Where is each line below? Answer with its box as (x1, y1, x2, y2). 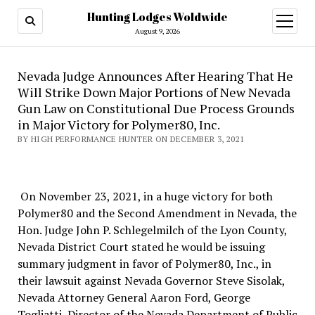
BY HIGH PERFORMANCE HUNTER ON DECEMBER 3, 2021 (17, 134, 245, 144)
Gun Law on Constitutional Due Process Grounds (17, 100, 295, 117)
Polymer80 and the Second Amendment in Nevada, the (17, 205, 297, 221)
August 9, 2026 (135, 27, 180, 36)
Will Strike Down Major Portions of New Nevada (17, 84, 290, 101)
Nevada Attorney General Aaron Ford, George (17, 290, 250, 305)
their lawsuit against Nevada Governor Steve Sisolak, (17, 273, 285, 288)
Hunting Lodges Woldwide (87, 9, 228, 25)
